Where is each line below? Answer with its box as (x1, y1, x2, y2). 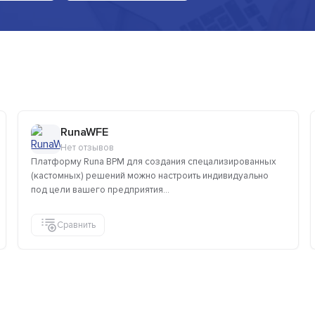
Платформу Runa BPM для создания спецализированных (31, 156, 276, 168)
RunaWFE (60, 125, 108, 140)
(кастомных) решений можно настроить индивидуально (31, 170, 269, 182)
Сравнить (57, 219, 96, 231)
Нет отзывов (60, 142, 114, 154)
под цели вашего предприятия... (31, 184, 169, 196)
